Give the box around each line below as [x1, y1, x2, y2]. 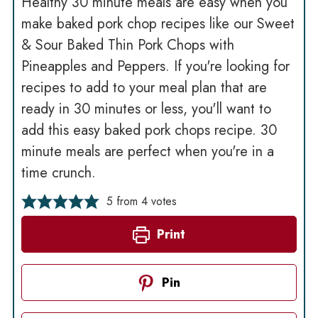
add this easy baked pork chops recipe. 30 [21, 120, 277, 141]
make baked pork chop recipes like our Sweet [21, 13, 295, 35]
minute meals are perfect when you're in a [21, 141, 274, 163]
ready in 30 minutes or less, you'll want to [21, 99, 271, 120]
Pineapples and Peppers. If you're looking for [21, 56, 290, 77]
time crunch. [21, 163, 96, 184]
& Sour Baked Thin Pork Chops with [21, 35, 234, 56]
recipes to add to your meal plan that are [21, 77, 267, 99]
